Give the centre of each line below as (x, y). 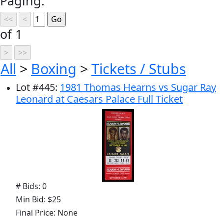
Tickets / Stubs (139, 68)
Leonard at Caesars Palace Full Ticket (99, 99)
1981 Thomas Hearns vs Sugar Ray (138, 87)
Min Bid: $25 (38, 199)
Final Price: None (47, 212)
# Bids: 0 (31, 186)
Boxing (54, 68)
